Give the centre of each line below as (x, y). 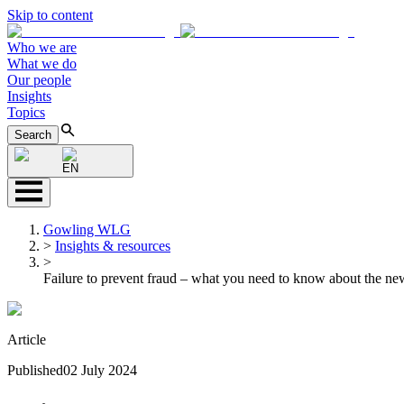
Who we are (42, 47)
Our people (39, 80)
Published (35, 370)
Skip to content (50, 15)
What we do (42, 64)
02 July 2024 (100, 370)
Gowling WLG (87, 230)
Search (33, 135)
